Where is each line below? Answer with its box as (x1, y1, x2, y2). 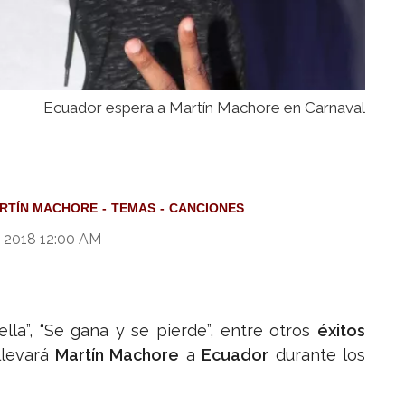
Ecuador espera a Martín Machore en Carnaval (43, 99, 365, 118)
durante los (268, 345, 366, 365)
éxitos (317, 321, 365, 341)
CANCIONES (169, 201, 244, 216)
